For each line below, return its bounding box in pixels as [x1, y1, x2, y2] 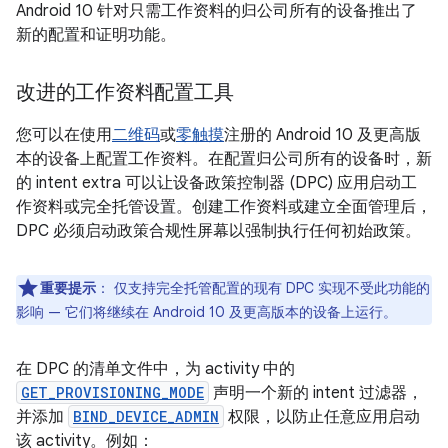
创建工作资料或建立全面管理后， [192, 197, 432, 217]
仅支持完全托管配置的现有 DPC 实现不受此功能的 [110, 279, 430, 297]
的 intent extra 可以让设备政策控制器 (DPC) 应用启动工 [16, 173, 417, 193]
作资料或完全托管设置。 [16, 197, 192, 217]
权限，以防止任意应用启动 [224, 407, 420, 427]
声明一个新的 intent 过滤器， [209, 383, 423, 403]
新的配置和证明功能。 [16, 25, 176, 45]
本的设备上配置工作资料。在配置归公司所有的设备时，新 [16, 149, 432, 169]
